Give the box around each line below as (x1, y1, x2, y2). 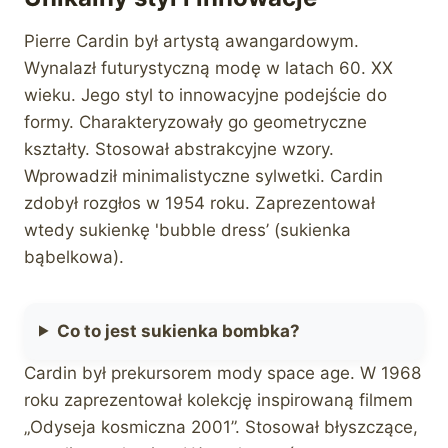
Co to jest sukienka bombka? (57, 320, 301, 341)
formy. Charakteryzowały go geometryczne (24, 111, 367, 132)
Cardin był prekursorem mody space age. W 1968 (24, 362, 421, 383)
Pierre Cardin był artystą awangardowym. (24, 30, 359, 51)
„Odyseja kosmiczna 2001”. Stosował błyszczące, (24, 416, 418, 437)
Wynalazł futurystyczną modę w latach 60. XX (24, 57, 393, 78)
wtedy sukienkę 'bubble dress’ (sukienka (24, 219, 351, 240)
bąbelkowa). (24, 246, 124, 267)
